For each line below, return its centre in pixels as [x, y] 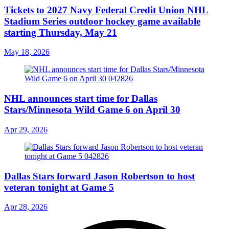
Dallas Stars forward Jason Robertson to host [99, 176]
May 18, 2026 [27, 52]
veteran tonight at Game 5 [59, 187]
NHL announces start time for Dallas [81, 99]
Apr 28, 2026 [26, 207]
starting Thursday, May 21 [61, 32]
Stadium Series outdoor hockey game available [102, 21]
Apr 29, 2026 [26, 129]
